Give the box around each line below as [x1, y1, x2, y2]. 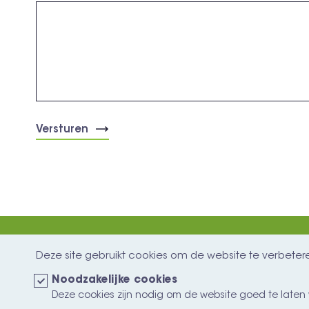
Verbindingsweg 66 [36, 281, 143, 292]
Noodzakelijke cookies [52, 275, 177, 286]
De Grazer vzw [36, 263, 118, 275]
